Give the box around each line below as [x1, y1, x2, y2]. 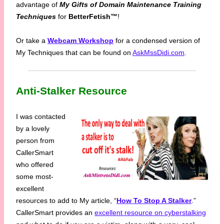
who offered [16, 160, 53, 168]
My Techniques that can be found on [16, 48, 132, 56]
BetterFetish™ [68, 12, 117, 20]
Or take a [16, 36, 47, 44]
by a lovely [16, 124, 49, 132]
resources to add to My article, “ [16, 196, 116, 204]
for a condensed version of [113, 36, 200, 44]
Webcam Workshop [47, 36, 113, 44]
